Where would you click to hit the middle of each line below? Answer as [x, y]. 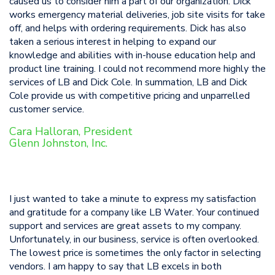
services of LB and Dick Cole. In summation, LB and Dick [128, 82]
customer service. [47, 109]
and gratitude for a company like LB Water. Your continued [134, 212]
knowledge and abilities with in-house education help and [132, 55]
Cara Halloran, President [71, 131]
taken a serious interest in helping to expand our [113, 42]
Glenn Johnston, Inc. [60, 143]
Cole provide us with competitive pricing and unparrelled [130, 96]
